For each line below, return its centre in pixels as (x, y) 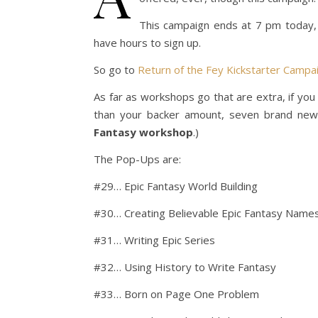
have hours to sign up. (147, 43)
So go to (116, 70)
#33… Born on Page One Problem (176, 294)
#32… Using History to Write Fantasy (185, 267)
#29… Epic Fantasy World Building (176, 186)
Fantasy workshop (143, 132)
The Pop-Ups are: (137, 159)
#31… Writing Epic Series (154, 240)
